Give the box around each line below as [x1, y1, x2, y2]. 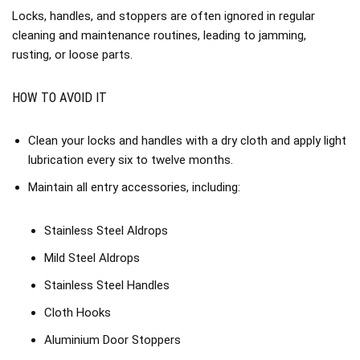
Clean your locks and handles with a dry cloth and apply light [28, 133, 346, 148]
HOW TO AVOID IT [12, 90, 107, 105]
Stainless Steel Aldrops [44, 223, 168, 238]
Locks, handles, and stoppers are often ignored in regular [12, 9, 315, 23]
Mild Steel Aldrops [44, 251, 140, 265]
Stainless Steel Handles [44, 278, 170, 292]
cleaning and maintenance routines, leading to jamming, [12, 28, 306, 43]
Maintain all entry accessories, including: [28, 180, 240, 194]
